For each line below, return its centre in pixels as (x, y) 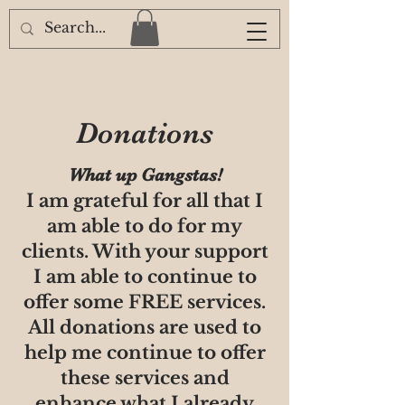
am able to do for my (145, 226)
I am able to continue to (145, 276)
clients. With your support (145, 251)
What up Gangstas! (145, 174)
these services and (145, 377)
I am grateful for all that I (145, 200)
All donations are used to (145, 327)
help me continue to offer (145, 352)
